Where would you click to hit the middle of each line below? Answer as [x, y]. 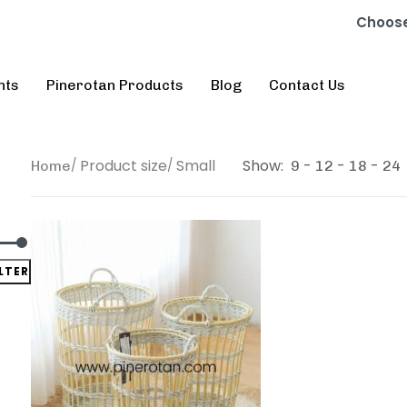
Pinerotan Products [115, 85]
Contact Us [307, 85]
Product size [124, 166]
